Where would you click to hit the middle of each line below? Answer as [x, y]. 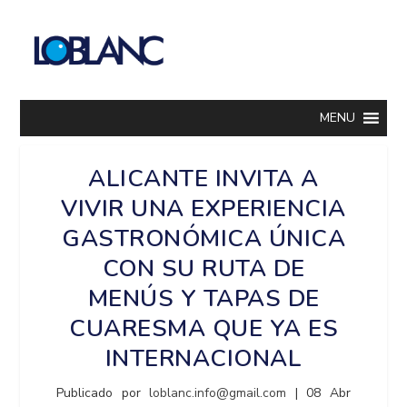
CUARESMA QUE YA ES [203, 328]
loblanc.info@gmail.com [218, 393]
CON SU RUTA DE [203, 268]
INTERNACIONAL [203, 358]
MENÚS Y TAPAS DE [203, 298]
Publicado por [103, 393]
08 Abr [328, 393]
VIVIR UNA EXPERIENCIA [203, 208]
